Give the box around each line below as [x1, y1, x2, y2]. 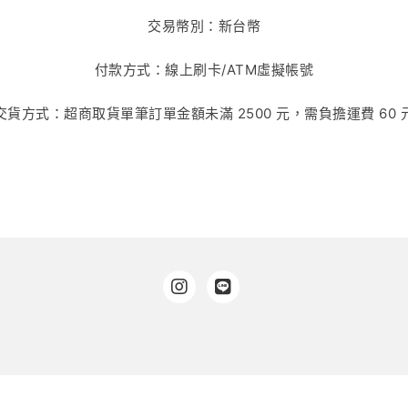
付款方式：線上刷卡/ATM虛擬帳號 [94, 61, 314, 78]
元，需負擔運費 [276, 105, 375, 122]
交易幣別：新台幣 [148, 17, 260, 35]
